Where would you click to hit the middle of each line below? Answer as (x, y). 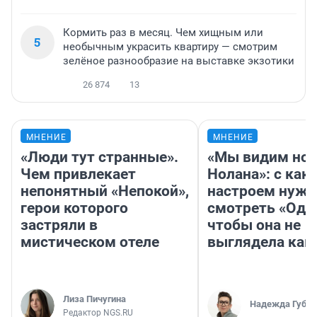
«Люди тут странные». (99, 157)
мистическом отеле (90, 242)
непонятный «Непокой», (105, 191)
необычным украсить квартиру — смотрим (170, 47)
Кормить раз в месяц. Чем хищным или (163, 33)
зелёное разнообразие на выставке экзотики (179, 61)
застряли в (59, 225)
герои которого (74, 208)
